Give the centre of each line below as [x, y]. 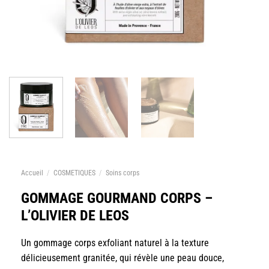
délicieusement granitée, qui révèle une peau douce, [122, 258]
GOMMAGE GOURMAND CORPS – [117, 198]
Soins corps [122, 173]
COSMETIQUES [74, 173]
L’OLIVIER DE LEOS [75, 215]
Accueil [32, 173]
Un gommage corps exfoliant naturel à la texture [115, 243]
